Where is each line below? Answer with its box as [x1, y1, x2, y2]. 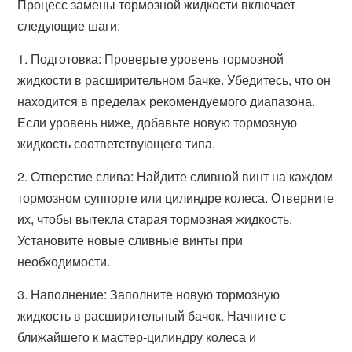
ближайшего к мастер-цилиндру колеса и [17, 328, 257, 346]
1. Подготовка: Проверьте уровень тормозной [17, 49, 284, 68]
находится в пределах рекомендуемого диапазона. [17, 92, 316, 110]
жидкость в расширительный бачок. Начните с [17, 306, 287, 324]
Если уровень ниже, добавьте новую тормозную [17, 113, 298, 131]
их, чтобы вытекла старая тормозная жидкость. [17, 210, 293, 228]
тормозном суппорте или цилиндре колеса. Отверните [17, 189, 335, 207]
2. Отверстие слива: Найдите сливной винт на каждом [17, 167, 334, 185]
